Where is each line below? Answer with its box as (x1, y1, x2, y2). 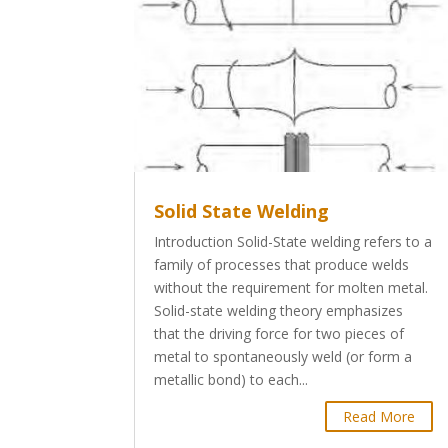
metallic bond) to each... (154, 369, 309, 389)
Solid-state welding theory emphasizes (154, 300, 404, 320)
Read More (343, 406, 416, 426)
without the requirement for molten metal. (154, 277, 429, 297)
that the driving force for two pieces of (154, 323, 405, 343)
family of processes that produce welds (154, 254, 410, 274)
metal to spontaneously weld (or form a (154, 346, 413, 366)
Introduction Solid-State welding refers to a (154, 231, 433, 251)
